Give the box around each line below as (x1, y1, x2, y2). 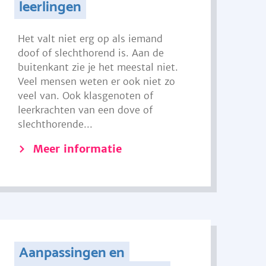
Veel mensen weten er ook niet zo (18, 75, 176, 87)
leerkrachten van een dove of (18, 104, 153, 116)
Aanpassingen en (18, 242, 125, 265)
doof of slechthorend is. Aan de (18, 47, 164, 59)
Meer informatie (33, 142, 122, 156)
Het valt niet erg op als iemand (18, 33, 163, 45)
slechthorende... (18, 118, 93, 130)
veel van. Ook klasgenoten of (18, 90, 154, 102)
